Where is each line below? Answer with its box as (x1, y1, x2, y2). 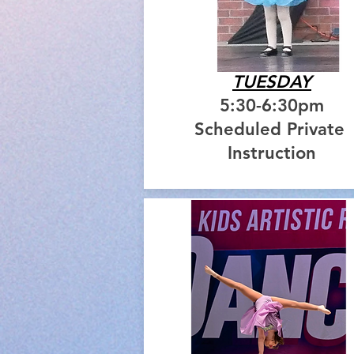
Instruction (228, 142, 316, 164)
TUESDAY (232, 71, 311, 93)
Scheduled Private (194, 119, 350, 141)
